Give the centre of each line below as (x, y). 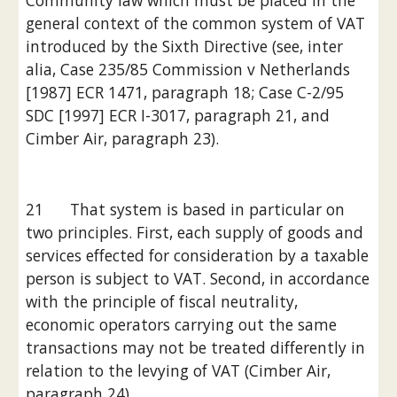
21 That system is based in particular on (186, 209)
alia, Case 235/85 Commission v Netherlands (188, 69)
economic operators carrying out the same (182, 324)
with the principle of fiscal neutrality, (162, 301)
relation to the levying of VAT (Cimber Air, (179, 370)
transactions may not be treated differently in (196, 347)
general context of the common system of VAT (196, 23)
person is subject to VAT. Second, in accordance (198, 278)
